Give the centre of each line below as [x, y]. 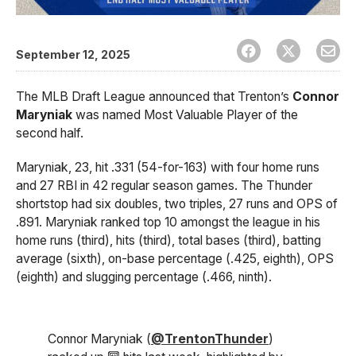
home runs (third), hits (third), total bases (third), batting [168, 240]
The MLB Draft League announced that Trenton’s [154, 96]
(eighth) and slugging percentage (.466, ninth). [144, 277]
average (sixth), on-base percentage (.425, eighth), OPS [175, 258]
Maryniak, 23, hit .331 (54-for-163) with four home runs [168, 167]
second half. [50, 133]
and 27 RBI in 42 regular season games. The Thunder [164, 185]
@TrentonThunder [210, 339]
